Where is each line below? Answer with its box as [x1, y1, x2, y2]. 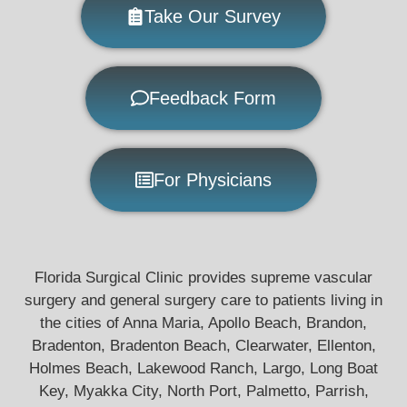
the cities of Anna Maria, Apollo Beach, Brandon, [40, 313, 367, 332]
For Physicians [154, 169, 272, 190]
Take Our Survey [144, 5, 281, 26]
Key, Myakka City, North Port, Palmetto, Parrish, [38, 382, 369, 400]
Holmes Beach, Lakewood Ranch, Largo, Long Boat [29, 359, 378, 377]
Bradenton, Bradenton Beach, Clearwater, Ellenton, [31, 336, 376, 354]
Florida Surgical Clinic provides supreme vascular [35, 268, 372, 286]
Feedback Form [149, 87, 276, 108]
